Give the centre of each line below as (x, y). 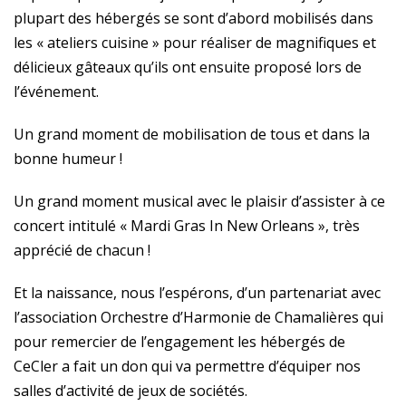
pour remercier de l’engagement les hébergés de (179, 342)
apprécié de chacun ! (82, 250)
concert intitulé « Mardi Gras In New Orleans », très (187, 226)
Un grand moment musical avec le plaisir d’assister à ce (199, 201)
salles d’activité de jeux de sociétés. (130, 391)
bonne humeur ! (68, 159)
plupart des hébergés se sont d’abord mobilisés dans (193, 18)
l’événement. (56, 92)
